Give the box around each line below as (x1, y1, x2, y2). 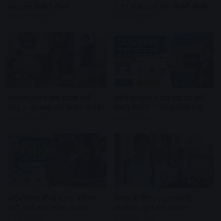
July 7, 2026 (14, 13, 45, 22)
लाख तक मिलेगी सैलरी (7, 2, 69, 12)
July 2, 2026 (121, 113, 152, 122)
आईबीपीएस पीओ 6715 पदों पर (7, 193, 96, 203)
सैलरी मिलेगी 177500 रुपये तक (114, 102, 202, 112)
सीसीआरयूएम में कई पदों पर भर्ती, (114, 93, 207, 103)
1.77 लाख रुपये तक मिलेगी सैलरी (114, 2, 207, 12)
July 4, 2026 (121, 13, 152, 22)
